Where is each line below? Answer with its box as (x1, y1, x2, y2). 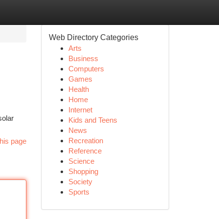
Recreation (68, 136, 103, 145)
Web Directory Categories (48, 33, 138, 42)
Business (68, 54, 98, 63)
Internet (68, 106, 92, 114)
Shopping (68, 167, 98, 175)
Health (68, 85, 89, 93)
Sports (68, 188, 89, 196)
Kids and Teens (68, 116, 117, 124)
